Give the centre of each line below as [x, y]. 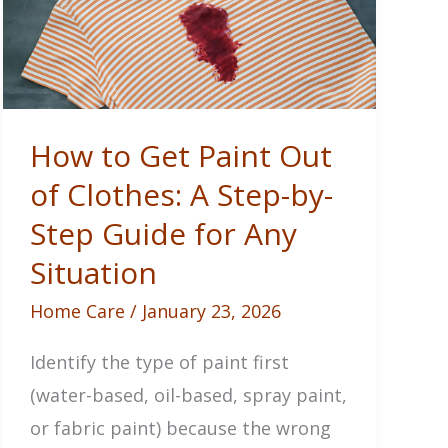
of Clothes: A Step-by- [181, 194]
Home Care [77, 310]
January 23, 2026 [211, 310]
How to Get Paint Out [180, 155]
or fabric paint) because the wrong [180, 427]
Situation [93, 272]
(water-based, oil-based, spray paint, [188, 394]
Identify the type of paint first [159, 361]
